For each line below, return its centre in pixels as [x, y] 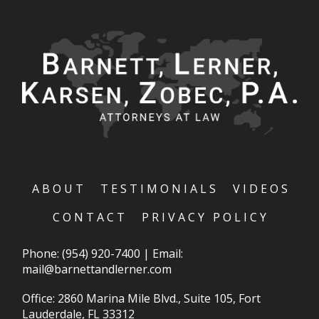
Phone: [42, 253]
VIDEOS [261, 189]
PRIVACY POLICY [205, 218]
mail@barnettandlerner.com [97, 269]
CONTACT [90, 218]
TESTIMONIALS [159, 189]
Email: [168, 253]
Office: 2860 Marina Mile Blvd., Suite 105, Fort [142, 299]
